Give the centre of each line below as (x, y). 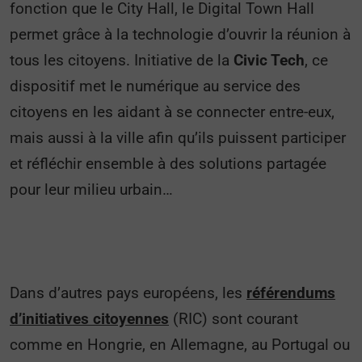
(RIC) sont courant (234, 319)
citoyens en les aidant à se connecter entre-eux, (172, 112)
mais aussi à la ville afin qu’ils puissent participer (178, 138)
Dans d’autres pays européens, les (128, 293)
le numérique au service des (205, 86)
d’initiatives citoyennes (89, 319)
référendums (291, 293)
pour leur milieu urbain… (91, 189)
